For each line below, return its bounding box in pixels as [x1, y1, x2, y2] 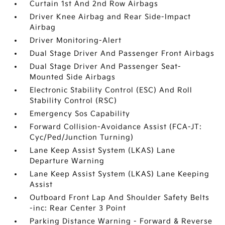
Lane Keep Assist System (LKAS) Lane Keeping [30, 170, 210, 178]
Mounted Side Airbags [30, 73, 116, 81]
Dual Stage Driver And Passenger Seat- [30, 62, 182, 71]
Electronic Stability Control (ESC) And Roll [30, 86, 193, 94]
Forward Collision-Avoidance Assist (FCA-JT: [30, 123, 202, 131]
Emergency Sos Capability [30, 109, 131, 118]
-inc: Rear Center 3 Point [30, 204, 127, 212]
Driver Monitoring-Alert [30, 36, 122, 45]
